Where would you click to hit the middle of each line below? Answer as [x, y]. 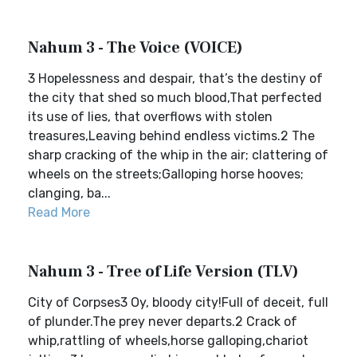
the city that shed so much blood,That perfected [175, 98]
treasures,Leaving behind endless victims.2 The [171, 136]
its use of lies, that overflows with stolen [150, 117]
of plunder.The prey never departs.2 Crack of [163, 322]
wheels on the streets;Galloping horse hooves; [166, 174]
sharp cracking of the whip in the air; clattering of [178, 155]
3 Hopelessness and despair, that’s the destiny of [175, 78]
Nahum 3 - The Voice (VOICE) [135, 48]
